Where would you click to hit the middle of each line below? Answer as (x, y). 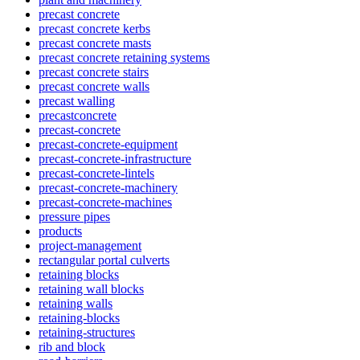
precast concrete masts (95, 43)
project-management (90, 245)
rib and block (72, 346)
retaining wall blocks (91, 288)
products (60, 231)
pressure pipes (74, 216)
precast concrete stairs (94, 72)
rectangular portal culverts (104, 260)
